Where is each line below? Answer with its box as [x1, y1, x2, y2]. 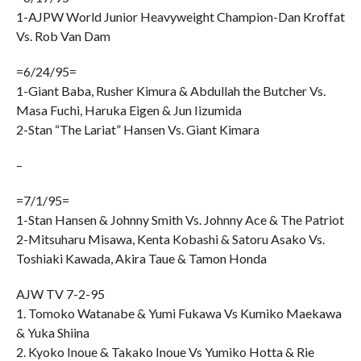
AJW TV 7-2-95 [15, 286, 105, 301]
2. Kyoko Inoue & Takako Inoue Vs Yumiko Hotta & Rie [15, 344, 314, 359]
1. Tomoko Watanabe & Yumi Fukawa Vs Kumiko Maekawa [15, 305, 342, 321]
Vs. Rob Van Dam [15, 28, 110, 44]
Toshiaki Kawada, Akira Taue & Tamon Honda [15, 251, 267, 266]
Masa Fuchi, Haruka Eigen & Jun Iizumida [15, 102, 242, 118]
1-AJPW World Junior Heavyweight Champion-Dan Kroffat [15, 9, 345, 24]
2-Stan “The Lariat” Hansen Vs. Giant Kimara [15, 122, 259, 137]
